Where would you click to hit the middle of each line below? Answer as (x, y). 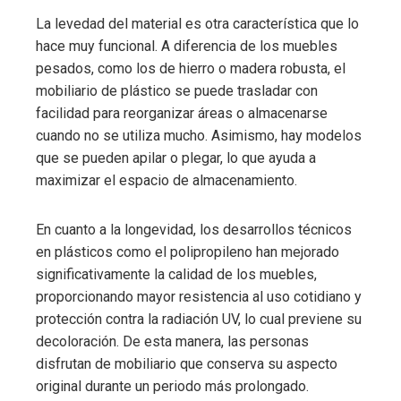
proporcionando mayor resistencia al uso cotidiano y (199, 296)
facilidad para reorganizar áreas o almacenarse (182, 113)
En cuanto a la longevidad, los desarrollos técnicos (194, 229)
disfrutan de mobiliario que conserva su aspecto (187, 363)
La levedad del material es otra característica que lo (197, 23)
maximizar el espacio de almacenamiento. (166, 180)
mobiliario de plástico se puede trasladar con (177, 90)
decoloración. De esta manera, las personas (172, 341)
